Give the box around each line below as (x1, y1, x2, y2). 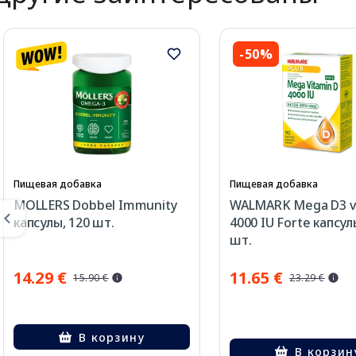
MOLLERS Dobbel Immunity (14, 196, 177, 214)
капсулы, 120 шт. (14, 214, 114, 231)
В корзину (79, 329, 145, 345)
